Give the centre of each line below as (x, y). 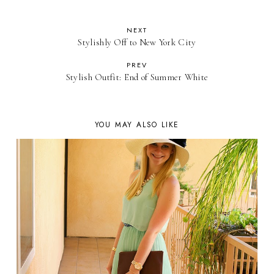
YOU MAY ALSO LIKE (137, 124)
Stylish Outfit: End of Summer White (137, 77)
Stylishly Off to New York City (137, 42)
